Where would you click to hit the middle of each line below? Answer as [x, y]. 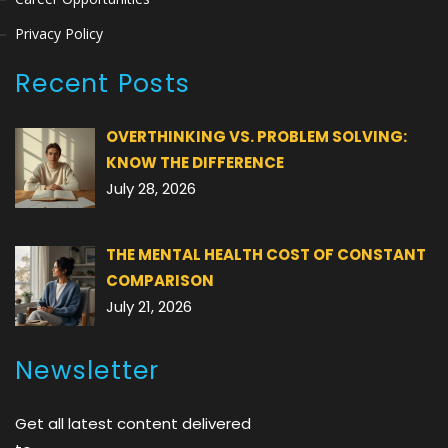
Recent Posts [102, 83]
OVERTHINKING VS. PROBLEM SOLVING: [257, 136]
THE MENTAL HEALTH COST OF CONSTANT [266, 254]
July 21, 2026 [149, 306]
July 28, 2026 [151, 188]
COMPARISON [160, 280]
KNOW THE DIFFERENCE [195, 162]
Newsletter [87, 370]
